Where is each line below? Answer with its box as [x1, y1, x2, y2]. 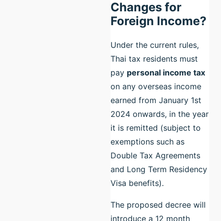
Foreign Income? [110, 13, 207, 28]
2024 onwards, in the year [110, 109, 209, 119]
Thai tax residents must [110, 53, 198, 64]
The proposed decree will [110, 199, 206, 210]
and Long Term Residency [110, 164, 207, 174]
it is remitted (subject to [110, 122, 201, 133]
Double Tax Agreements [110, 150, 200, 160]
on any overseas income [110, 81, 201, 91]
